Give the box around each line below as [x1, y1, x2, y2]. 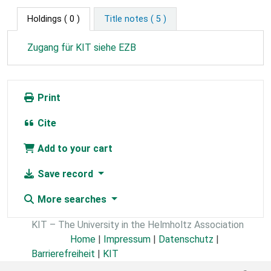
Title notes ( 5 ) [103, 14, 166, 25]
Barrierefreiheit [31, 248, 95, 260]
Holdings [27, 14, 62, 25]
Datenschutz [158, 233, 214, 246]
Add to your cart [35, 143, 113, 155]
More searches [35, 194, 109, 206]
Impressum [103, 233, 151, 246]
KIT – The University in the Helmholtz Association [31, 219, 244, 231]
